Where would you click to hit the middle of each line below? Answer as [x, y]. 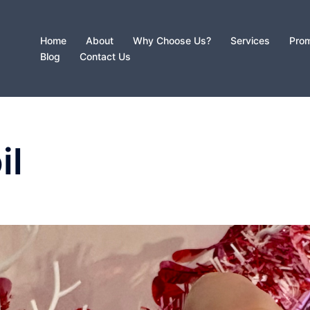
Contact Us [105, 56]
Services [250, 40]
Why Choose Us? [172, 40]
